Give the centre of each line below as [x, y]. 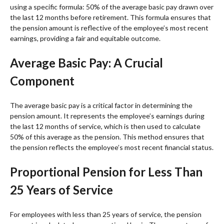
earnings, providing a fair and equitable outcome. [85, 38]
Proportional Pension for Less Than [106, 171]
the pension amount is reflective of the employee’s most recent [109, 27]
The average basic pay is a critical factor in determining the [101, 105]
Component [42, 80]
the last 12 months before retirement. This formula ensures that [110, 17]
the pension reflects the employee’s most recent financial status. [112, 147]
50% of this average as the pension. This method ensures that [107, 136]
